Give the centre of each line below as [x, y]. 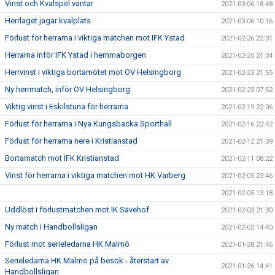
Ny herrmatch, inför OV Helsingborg [68, 89]
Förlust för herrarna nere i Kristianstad [71, 141]
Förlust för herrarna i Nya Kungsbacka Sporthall [88, 123]
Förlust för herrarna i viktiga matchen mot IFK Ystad [95, 37]
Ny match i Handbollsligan [51, 227]
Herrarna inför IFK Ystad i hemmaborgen [76, 55]
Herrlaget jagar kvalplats [48, 20]
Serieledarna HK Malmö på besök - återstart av [87, 260]
